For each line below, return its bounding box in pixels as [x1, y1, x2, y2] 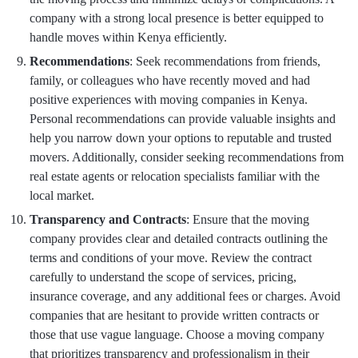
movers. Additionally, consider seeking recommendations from [29, 150, 344, 164]
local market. [29, 189, 94, 202]
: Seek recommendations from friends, [129, 54, 320, 68]
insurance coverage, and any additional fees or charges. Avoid [29, 289, 340, 303]
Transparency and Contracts [29, 213, 186, 226]
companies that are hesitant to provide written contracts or [29, 308, 319, 322]
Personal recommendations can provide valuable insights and [29, 112, 336, 125]
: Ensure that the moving [185, 213, 309, 226]
